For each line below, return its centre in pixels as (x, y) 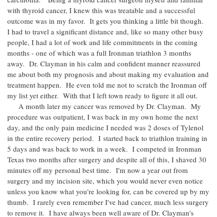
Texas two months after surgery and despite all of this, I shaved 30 (107, 159)
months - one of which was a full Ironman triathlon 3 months (99, 53)
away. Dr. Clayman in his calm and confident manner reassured (104, 63)
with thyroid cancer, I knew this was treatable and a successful (101, 10)
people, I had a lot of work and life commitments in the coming (102, 42)
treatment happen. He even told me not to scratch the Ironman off (107, 85)
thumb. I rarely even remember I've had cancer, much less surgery (108, 202)
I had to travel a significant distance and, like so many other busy (105, 31)
